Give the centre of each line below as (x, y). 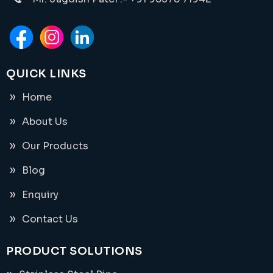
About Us (45, 121)
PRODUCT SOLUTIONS (74, 251)
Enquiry (40, 194)
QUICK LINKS (46, 73)
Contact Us (50, 219)
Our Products (55, 146)
